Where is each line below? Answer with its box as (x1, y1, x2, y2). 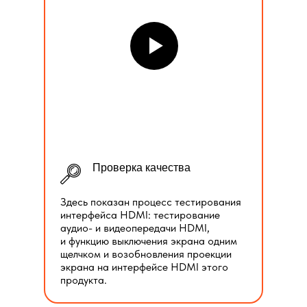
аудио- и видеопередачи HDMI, (60, 221, 210, 234)
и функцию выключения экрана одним (60, 234, 237, 247)
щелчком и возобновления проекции (60, 247, 232, 260)
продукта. (60, 273, 107, 286)
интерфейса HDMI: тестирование (60, 208, 220, 221)
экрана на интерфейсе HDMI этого (60, 260, 228, 273)
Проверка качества (93, 162, 191, 173)
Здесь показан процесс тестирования (60, 195, 241, 208)
